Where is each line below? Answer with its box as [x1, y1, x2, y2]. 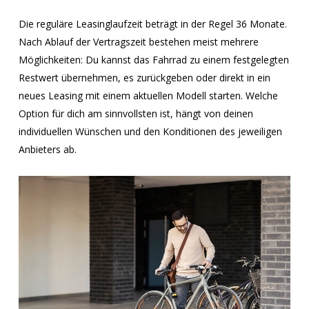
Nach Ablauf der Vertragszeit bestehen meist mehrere [19, 34, 259, 48]
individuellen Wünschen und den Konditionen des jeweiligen [19, 124, 283, 138]
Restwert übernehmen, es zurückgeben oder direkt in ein [19, 70, 271, 84]
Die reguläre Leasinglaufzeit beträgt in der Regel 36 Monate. [19, 17, 288, 30]
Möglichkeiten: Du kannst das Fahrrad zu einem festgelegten [19, 52, 290, 66]
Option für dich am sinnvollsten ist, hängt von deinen [19, 106, 254, 120]
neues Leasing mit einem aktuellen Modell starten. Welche [19, 88, 279, 102]
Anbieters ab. [19, 142, 77, 156]
